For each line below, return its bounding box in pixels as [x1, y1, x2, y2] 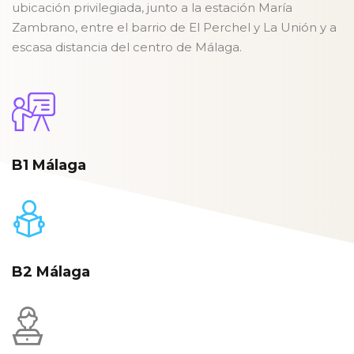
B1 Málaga [12, 156, 86, 174]
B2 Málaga [12, 263, 90, 281]
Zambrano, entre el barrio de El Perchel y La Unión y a [12, 20, 337, 35]
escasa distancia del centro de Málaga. [12, 40, 242, 55]
